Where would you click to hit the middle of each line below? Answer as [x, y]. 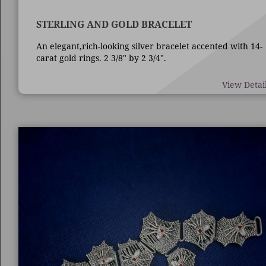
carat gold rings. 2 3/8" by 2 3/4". [101, 58]
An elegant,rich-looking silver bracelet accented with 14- [149, 46]
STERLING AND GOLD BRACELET [114, 24]
